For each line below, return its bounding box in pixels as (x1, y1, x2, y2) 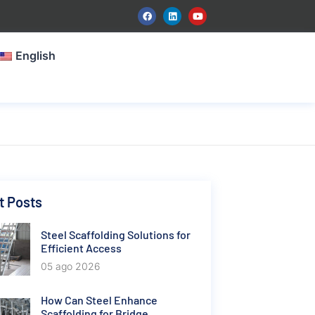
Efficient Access (40, 240, 122, 255)
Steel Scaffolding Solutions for (40, 227, 191, 241)
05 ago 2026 (40, 259, 100, 272)
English (15, 49, 56, 63)
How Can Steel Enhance (40, 293, 157, 307)
